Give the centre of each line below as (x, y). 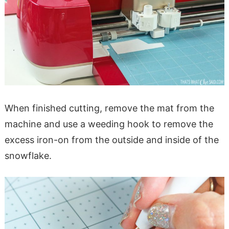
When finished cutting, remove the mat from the (109, 108)
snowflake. (28, 156)
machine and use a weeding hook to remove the (109, 124)
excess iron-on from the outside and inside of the (111, 140)
